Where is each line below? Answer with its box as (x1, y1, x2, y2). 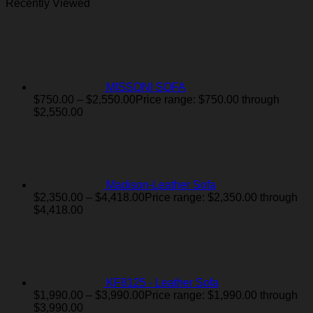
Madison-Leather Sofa (106, 178, 216, 191)
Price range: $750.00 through (136, 93, 279, 105)
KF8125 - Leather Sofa (106, 276, 219, 289)
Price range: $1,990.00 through (145, 289, 298, 301)
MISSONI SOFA (106, 80, 186, 93)
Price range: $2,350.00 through (145, 191, 298, 203)
